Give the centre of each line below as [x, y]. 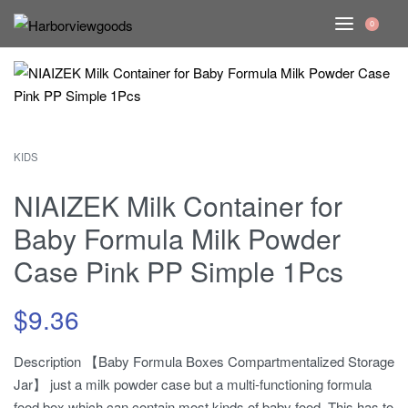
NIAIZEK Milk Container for [178, 205]
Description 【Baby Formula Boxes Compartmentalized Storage [204, 361]
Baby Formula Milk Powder [177, 238]
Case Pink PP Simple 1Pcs [178, 271]
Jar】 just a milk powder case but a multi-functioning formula [193, 384]
